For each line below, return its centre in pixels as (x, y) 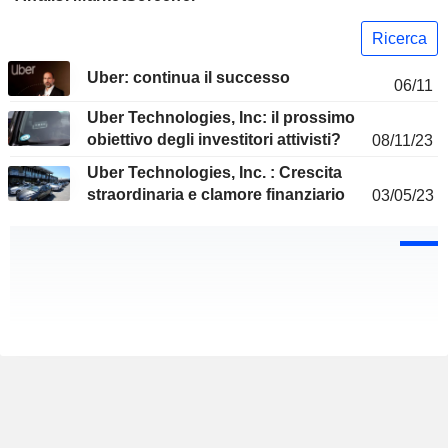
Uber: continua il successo (188, 78)
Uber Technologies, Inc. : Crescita (214, 173)
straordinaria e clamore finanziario (216, 195)
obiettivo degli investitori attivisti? (214, 140)
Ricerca (399, 38)
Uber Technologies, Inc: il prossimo (221, 118)
